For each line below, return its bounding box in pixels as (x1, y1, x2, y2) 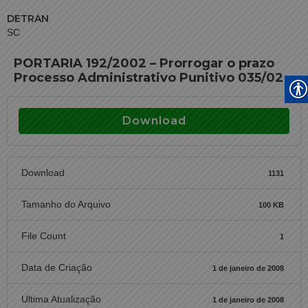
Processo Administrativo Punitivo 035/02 (14, 70, 283, 85)
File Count (21, 230, 66, 241)
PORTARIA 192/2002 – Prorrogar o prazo (14, 56, 274, 71)
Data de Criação (21, 262, 92, 273)
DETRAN (7, 12, 49, 25)
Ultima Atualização (21, 294, 101, 305)
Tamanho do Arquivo (21, 199, 111, 210)
